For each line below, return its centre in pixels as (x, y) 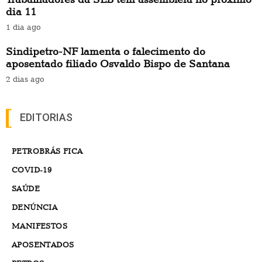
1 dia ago (23, 27)
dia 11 (21, 11)
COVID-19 (32, 169)
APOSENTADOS (43, 244)
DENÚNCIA (35, 207)
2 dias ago (25, 79)
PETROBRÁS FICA (47, 151)
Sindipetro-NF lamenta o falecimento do (106, 51)
